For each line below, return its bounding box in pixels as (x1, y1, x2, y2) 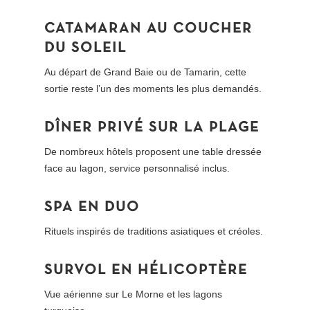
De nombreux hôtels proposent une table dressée (44, 146, 262, 158)
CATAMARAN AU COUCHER (44, 22, 253, 36)
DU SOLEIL (44, 42, 127, 55)
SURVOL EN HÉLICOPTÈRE (44, 264, 248, 277)
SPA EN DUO (44, 201, 140, 215)
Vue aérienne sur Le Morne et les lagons (44, 289, 223, 300)
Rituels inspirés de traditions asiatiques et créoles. (44, 226, 264, 237)
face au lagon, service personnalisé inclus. (44, 163, 230, 174)
